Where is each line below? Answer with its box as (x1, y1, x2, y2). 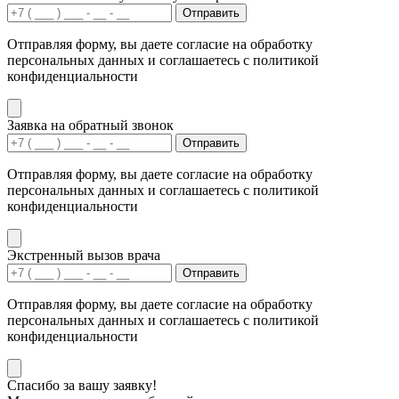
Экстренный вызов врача (7, 248, 160, 264)
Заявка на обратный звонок (7, 118, 174, 134)
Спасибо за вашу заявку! (7, 378, 157, 394)
